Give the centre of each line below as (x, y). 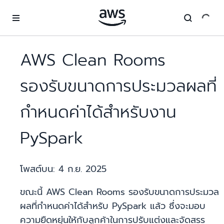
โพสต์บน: (39, 169)
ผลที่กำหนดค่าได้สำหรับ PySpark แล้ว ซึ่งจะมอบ (113, 206)
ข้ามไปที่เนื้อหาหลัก (32, 10)
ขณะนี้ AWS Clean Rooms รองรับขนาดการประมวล (119, 192)
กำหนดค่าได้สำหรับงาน (98, 112)
